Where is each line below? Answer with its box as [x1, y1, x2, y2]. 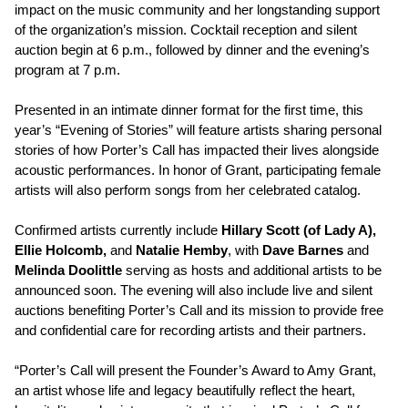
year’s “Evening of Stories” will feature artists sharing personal [15, 122, 382, 138]
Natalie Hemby [136, 242, 228, 259]
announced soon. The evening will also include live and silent [15, 282, 372, 299]
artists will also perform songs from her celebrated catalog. [15, 182, 361, 199]
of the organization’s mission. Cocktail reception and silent [15, 22, 357, 38]
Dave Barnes [262, 242, 347, 259]
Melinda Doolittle [15, 262, 122, 279]
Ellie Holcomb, [15, 242, 107, 259]
